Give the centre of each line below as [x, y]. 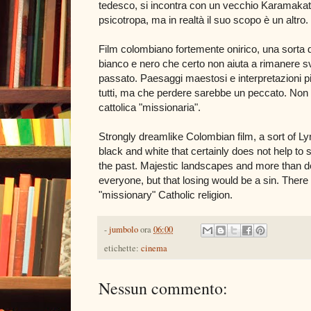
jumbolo [124, 229]
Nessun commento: [163, 288]
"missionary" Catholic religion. [166, 194]
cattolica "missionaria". [150, 107]
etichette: [123, 248]
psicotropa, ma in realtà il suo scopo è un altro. [203, 19]
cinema [154, 248]
